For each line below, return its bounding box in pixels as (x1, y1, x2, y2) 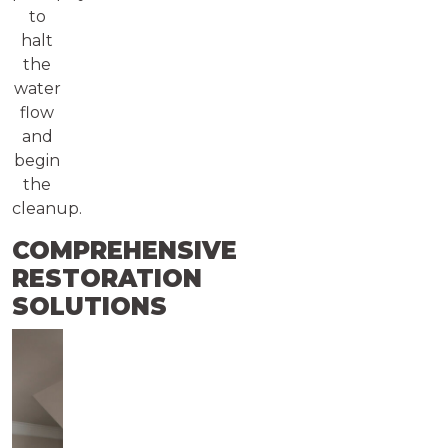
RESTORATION (12, 263, 202, 293)
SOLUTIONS (12, 291, 167, 321)
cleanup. (12, 198, 82, 218)
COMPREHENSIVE (12, 235, 237, 265)
